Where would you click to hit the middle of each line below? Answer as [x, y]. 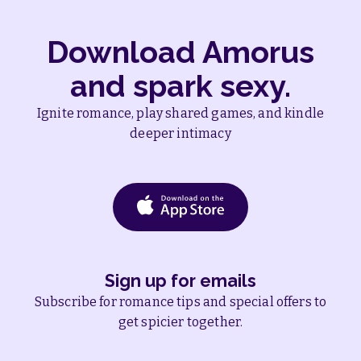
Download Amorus [180, 52]
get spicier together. [180, 322]
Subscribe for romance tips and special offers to [180, 301]
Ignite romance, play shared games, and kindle [180, 113]
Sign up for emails [180, 280]
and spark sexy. [180, 85]
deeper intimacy [180, 133]
